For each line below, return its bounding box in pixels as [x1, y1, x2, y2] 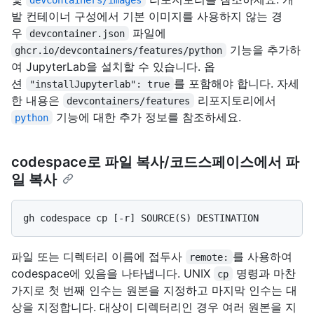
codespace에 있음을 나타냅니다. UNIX [11, 266, 214, 280]
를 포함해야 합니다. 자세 [173, 76, 299, 90]
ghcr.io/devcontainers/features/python [15, 44, 223, 56]
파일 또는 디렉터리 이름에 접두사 [11, 249, 186, 264]
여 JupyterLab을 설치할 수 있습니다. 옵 [11, 59, 215, 74]
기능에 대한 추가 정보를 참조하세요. [52, 109, 241, 124]
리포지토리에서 [193, 93, 276, 107]
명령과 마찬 [232, 266, 296, 280]
